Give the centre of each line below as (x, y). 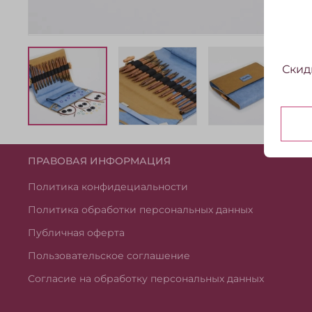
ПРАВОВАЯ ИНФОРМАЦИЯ (99, 161)
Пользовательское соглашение (109, 255)
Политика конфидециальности (108, 186)
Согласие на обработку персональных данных (146, 278)
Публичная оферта (76, 232)
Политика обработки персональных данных (140, 209)
